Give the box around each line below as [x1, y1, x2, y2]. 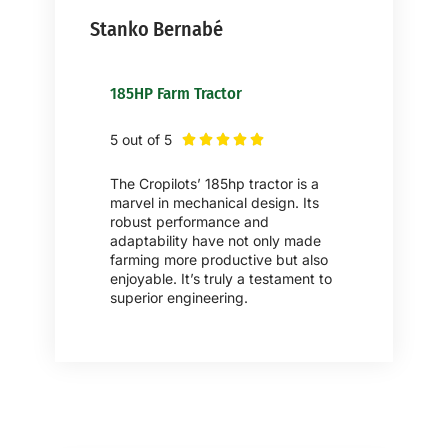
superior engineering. [110, 288, 248, 306]
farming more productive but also [110, 250, 328, 268]
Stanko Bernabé [90, 16, 223, 41]
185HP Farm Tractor [110, 82, 242, 103]
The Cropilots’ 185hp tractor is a [110, 174, 319, 192]
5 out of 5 [110, 130, 172, 148]
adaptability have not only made [110, 231, 321, 249]
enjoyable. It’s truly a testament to [110, 269, 332, 287]
